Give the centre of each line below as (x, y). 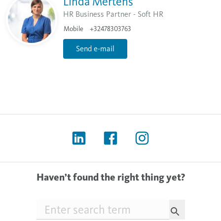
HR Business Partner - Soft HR (113, 14)
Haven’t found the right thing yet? (110, 177)
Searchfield (54, 205)
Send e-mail (95, 48)
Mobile (74, 29)
